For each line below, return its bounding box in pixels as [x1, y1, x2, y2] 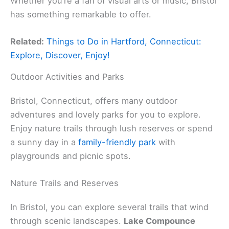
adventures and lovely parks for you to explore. [10, 109, 201, 120]
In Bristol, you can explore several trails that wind [10, 202, 209, 213]
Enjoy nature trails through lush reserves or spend [10, 123, 213, 134]
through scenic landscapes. [10, 216, 124, 226]
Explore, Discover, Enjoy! [10, 50, 110, 61]
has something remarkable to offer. [10, 9, 151, 19]
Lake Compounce [124, 216, 195, 226]
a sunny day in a [10, 137, 78, 148]
